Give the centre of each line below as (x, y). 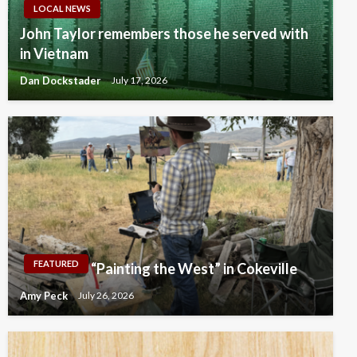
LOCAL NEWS (62, 8)
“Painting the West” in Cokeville (194, 268)
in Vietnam (54, 53)
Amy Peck (45, 295)
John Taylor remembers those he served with (164, 33)
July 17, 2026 (139, 80)
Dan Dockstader (62, 80)
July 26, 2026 (106, 296)
